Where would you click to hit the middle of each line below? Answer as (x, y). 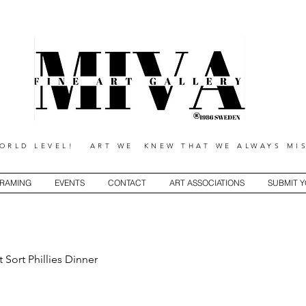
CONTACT (127, 182)
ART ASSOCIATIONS (207, 182)
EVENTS (69, 182)
